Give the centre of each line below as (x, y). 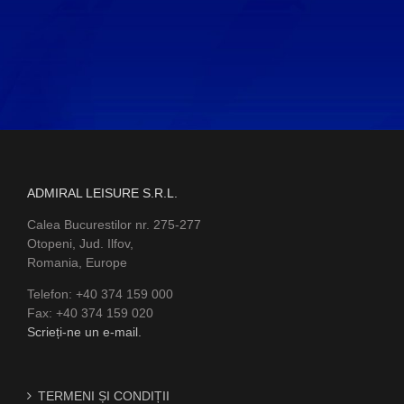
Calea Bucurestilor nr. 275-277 (114, 225)
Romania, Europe (77, 263)
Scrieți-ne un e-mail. (84, 332)
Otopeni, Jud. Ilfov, (80, 244)
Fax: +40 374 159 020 (90, 313)
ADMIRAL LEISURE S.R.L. (102, 193)
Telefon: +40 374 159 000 (100, 294)
